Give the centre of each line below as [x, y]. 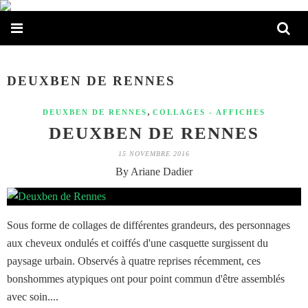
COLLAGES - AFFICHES [209, 112]
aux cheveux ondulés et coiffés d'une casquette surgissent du [137, 243]
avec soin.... [33, 297]
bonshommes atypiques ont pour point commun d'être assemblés [146, 279]
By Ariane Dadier [154, 172]
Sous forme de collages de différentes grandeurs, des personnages [148, 225]
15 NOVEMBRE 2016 [154, 154]
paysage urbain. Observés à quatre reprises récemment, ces [134, 261]
